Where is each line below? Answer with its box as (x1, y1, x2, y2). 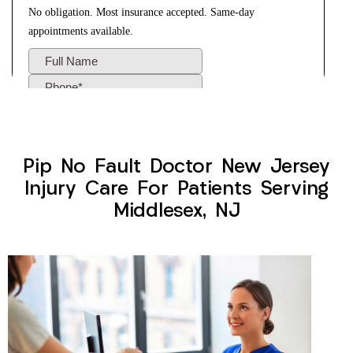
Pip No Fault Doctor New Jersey (23, 158, 330, 178)
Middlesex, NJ (113, 202, 240, 222)
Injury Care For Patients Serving (24, 180, 329, 200)
